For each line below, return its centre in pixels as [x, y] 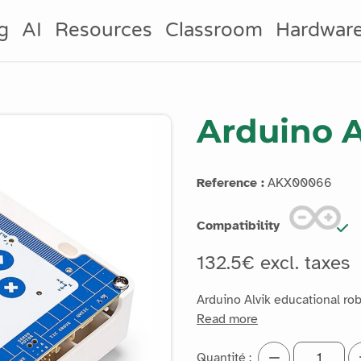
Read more [227, 319]
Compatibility [238, 226]
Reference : [230, 183]
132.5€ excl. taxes [276, 263]
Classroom [214, 30]
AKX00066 [298, 183]
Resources [104, 30]
